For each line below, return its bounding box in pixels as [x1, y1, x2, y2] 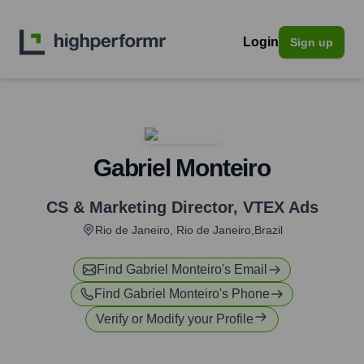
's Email [222, 262, 267, 276]
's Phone [219, 287, 270, 301]
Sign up [290, 36, 333, 49]
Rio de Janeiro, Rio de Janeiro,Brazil [94, 223, 283, 236]
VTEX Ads [242, 198, 318, 216]
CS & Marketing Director [45, 198, 233, 216]
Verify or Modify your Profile [96, 312, 253, 326]
